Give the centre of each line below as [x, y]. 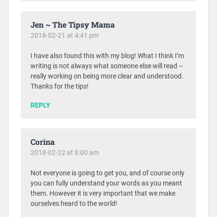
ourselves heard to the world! [74, 203]
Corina [42, 141]
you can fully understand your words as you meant [106, 183]
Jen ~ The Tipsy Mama [72, 24]
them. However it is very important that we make [103, 193]
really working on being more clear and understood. [107, 76]
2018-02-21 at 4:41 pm [64, 35]
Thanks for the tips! [59, 86]
